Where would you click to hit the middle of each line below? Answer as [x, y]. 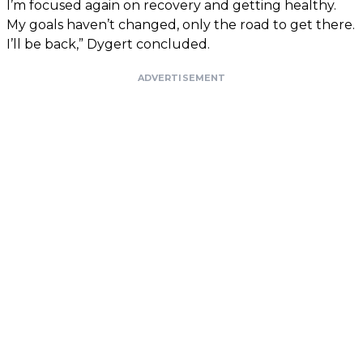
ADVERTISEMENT [181, 78]
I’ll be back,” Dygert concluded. [108, 45]
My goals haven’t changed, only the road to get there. [181, 25]
